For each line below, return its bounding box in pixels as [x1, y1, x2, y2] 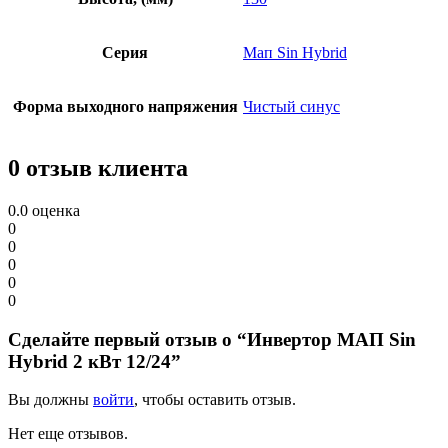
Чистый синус [243, 98, 340, 116]
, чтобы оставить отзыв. [134, 391, 296, 409]
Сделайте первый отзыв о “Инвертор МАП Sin [8, 328, 416, 350]
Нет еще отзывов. [8, 425, 128, 443]
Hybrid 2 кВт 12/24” [8, 350, 181, 372]
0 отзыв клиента [8, 155, 188, 182]
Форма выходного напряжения [12, 98, 238, 116]
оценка [28, 202, 80, 219]
